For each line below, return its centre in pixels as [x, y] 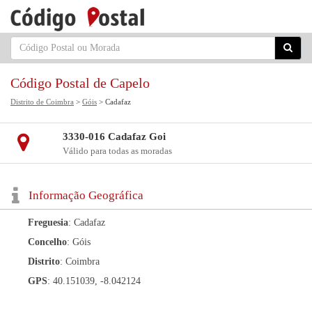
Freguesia [48, 223]
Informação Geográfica [86, 195]
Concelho [47, 242]
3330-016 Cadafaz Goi [114, 136]
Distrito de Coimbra [42, 102]
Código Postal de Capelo [80, 83]
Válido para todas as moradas [117, 151]
